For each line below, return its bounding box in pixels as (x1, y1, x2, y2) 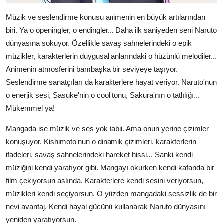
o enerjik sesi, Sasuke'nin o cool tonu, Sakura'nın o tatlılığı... (6, 91, 200, 100)
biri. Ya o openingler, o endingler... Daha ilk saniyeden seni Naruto (6, 26, 217, 35)
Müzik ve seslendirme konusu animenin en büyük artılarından (6, 13, 205, 22)
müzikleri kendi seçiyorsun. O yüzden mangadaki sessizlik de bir (6, 189, 217, 198)
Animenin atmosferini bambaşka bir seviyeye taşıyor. (6, 65, 178, 74)
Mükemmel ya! (6, 104, 55, 112)
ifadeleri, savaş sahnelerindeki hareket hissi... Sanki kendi (6, 150, 193, 159)
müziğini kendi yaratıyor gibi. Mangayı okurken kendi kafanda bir (6, 163, 214, 172)
